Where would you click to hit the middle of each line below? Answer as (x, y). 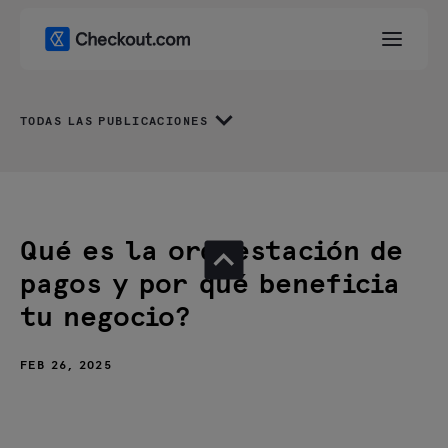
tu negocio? (105, 318)
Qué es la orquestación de (211, 252)
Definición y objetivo (104, 437)
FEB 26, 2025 (66, 366)
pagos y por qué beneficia (210, 285)
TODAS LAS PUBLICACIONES (114, 121)
